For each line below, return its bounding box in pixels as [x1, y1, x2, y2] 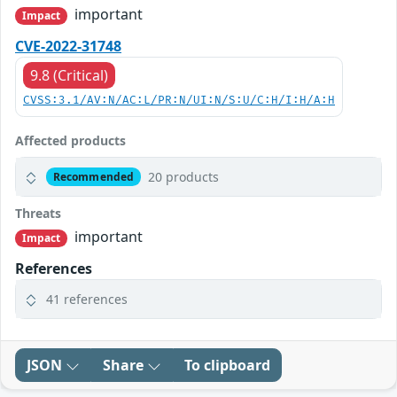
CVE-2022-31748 [15, 36, 121, 57]
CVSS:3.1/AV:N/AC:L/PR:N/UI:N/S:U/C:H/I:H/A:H [23, 94, 335, 108]
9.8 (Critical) [30, 66, 108, 86]
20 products [147, 168, 219, 186]
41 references [46, 291, 128, 308]
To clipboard [184, 355, 270, 376]
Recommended [52, 168, 135, 184]
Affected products [15, 132, 126, 150]
